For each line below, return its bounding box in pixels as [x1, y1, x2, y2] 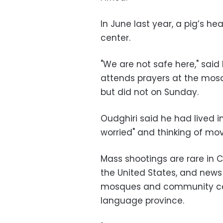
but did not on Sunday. [101, 86, 199, 99]
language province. [101, 195, 184, 207]
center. [101, 32, 130, 44]
